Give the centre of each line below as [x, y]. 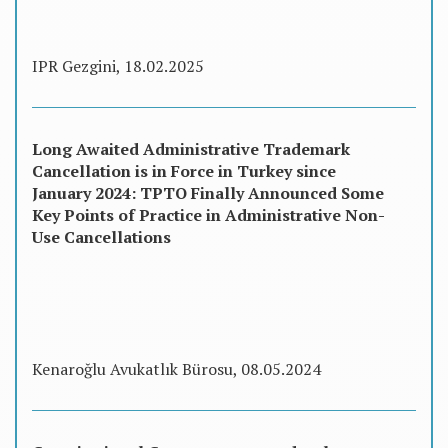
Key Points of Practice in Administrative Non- [208, 214]
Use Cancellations [101, 236]
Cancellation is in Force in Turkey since [184, 170]
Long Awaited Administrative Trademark [191, 148]
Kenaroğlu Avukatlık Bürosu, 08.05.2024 [176, 369]
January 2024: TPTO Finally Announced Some [208, 192]
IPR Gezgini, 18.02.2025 [118, 65]
